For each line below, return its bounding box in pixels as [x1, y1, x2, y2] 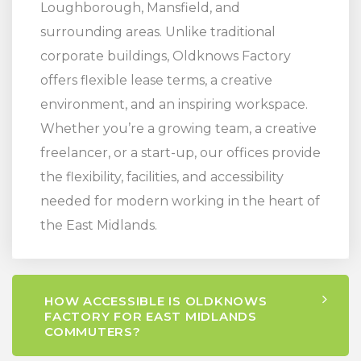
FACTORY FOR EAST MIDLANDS [44, 309, 257, 325]
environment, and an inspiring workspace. [40, 97, 308, 113]
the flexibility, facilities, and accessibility [40, 169, 284, 185]
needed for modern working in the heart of [40, 193, 320, 210]
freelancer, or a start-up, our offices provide [40, 145, 321, 161]
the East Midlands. [40, 218, 157, 234]
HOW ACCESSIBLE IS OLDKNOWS [44, 293, 268, 309]
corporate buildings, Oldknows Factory [40, 48, 291, 64]
